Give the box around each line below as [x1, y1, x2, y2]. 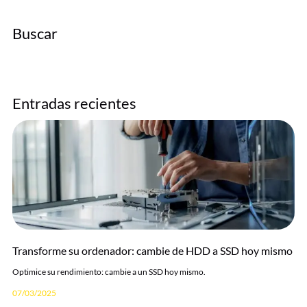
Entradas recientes [12, 94, 136, 113]
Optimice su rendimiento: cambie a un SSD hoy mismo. [12, 267, 206, 278]
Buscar [12, 24, 58, 43]
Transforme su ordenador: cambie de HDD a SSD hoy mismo [12, 244, 293, 258]
